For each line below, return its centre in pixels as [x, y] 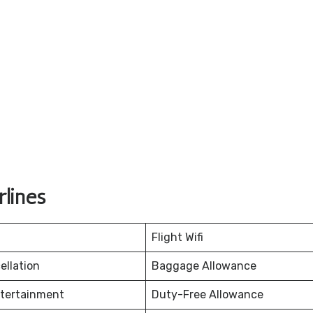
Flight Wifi [177, 238]
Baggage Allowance [204, 266]
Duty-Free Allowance [208, 295]
